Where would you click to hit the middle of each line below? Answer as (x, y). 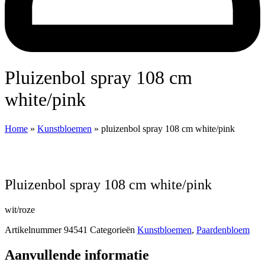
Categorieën (112, 230)
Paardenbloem (223, 230)
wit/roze (20, 209)
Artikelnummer (34, 230)
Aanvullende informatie (77, 255)
